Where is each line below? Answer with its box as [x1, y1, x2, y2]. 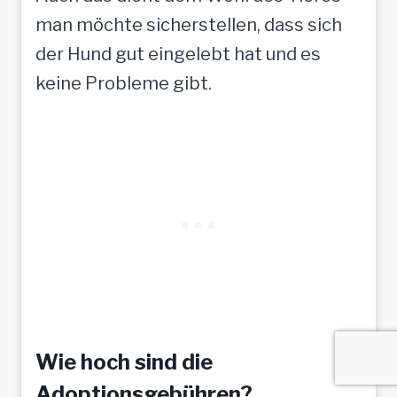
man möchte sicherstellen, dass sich [35, 13, 342, 35]
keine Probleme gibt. [35, 72, 212, 94]
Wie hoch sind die [35, 348, 213, 375]
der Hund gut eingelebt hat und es [35, 43, 321, 65]
